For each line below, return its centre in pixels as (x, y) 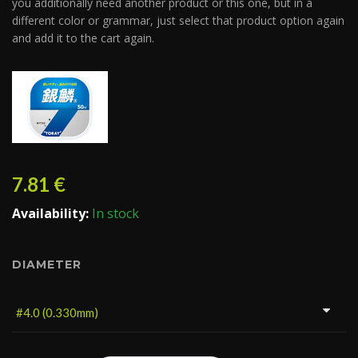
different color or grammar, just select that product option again (178, 20)
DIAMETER (47, 265)
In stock (115, 213)
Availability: (52, 213)
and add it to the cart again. (83, 38)
